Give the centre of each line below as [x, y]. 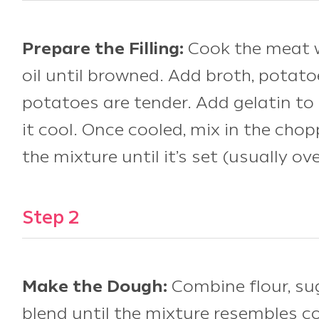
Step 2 [51, 219]
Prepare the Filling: [103, 50]
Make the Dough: [95, 288]
